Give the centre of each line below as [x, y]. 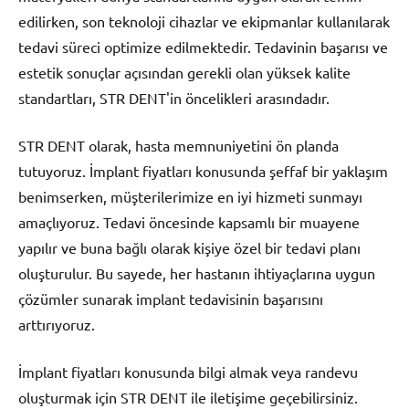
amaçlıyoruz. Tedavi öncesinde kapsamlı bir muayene [189, 222]
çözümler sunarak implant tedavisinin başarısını [171, 299]
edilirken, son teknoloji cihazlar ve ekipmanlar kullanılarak [204, 21]
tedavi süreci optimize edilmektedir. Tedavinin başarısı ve [203, 47]
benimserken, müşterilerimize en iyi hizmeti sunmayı [190, 197]
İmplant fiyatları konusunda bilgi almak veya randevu [188, 372]
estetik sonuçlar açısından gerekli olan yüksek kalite [184, 73]
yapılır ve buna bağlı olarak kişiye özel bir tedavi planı [189, 248]
